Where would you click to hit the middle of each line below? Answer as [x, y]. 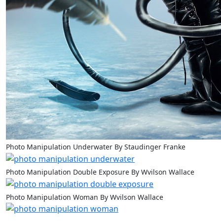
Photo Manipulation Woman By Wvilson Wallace [85, 197]
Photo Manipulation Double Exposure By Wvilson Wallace [100, 172]
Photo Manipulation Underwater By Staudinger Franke [96, 147]
